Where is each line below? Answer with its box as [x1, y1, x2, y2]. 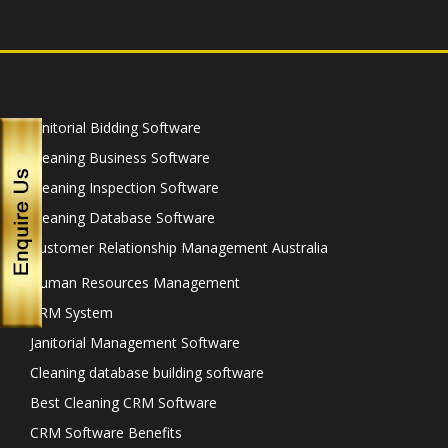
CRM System [30, 303, 113, 322]
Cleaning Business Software [30, 148, 210, 167]
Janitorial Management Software [30, 333, 240, 352]
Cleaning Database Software [30, 208, 215, 227]
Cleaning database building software [30, 363, 264, 382]
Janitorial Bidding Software [30, 118, 201, 137]
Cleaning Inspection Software [30, 178, 219, 197]
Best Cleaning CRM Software [30, 393, 217, 412]
